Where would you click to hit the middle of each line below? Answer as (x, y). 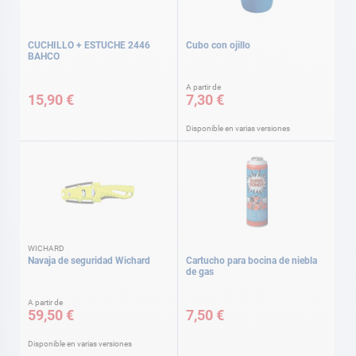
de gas (200, 271)
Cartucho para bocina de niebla (252, 260)
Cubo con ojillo (218, 45)
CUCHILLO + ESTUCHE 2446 (89, 45)
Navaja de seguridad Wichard (89, 260)
